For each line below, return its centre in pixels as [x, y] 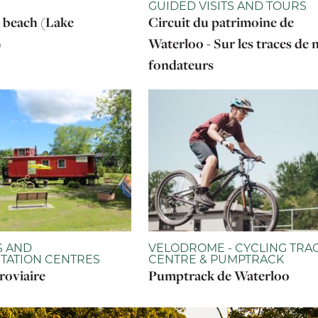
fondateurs [181, 65]
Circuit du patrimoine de [221, 22]
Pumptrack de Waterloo [219, 275]
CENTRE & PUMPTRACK [216, 259]
